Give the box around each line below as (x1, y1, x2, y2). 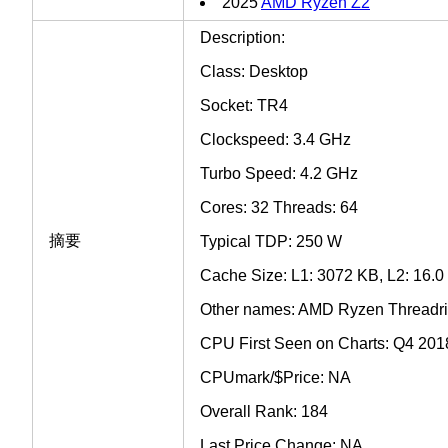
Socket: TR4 (200, 96, 288, 114)
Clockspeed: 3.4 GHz (200, 130, 351, 148)
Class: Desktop (200, 62, 308, 80)
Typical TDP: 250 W (200, 232, 342, 250)
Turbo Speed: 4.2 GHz (200, 164, 358, 182)
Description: (200, 28, 285, 46)
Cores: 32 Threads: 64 (200, 198, 358, 216)
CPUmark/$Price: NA (200, 368, 351, 386)
